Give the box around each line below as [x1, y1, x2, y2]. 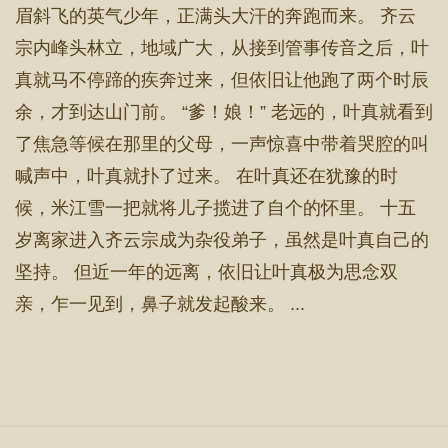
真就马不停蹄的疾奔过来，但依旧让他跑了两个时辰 [15, 70, 429, 90]
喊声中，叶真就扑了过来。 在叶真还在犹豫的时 [15, 166, 398, 186]
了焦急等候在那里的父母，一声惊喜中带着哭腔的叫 [15, 134, 429, 154]
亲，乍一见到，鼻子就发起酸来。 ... [15, 294, 305, 314]
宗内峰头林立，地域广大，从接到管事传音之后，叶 [15, 38, 429, 58]
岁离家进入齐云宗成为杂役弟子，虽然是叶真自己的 [15, 230, 429, 250]
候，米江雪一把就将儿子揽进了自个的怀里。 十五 [15, 198, 416, 218]
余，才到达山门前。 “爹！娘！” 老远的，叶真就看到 [15, 102, 433, 122]
